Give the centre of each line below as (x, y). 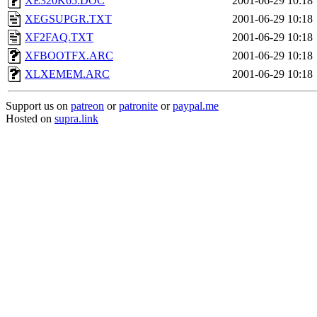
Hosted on (30, 119)
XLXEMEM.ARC (67, 74)
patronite (138, 106)
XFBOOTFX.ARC (69, 56)
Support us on (38, 106)
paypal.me (196, 106)
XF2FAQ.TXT (59, 37)
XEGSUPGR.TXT (68, 19)
